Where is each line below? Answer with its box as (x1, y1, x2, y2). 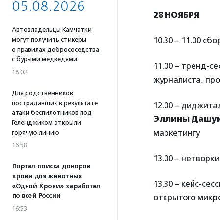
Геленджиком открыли (12, 119, 81, 126)
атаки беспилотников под (12, 109, 92, 116)
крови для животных (12, 172, 82, 180)
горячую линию (12, 129, 59, 136)
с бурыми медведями (12, 55, 77, 63)
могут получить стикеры (12, 36, 86, 43)
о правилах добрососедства (12, 46, 99, 53)
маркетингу (153, 128, 202, 137)
